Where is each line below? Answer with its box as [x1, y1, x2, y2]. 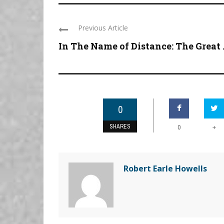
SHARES [109, 122, 130, 131]
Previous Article [78, 23, 128, 33]
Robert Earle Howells [123, 163, 207, 174]
